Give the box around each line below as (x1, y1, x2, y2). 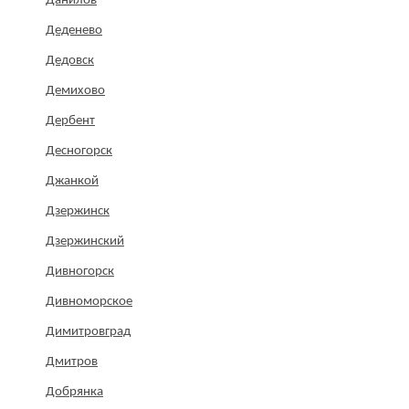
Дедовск (46, 54, 94, 68)
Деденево (46, 24, 102, 38)
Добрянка (46, 385, 103, 400)
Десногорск (46, 144, 112, 159)
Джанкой (46, 174, 99, 189)
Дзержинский (46, 235, 124, 249)
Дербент (46, 114, 95, 129)
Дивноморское (46, 295, 132, 309)
